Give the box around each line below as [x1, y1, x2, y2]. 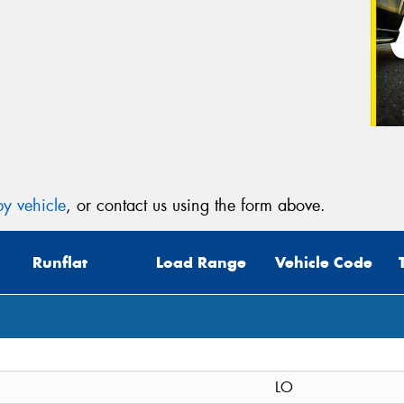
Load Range [156, 252, 246, 273]
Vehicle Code [275, 252, 372, 273]
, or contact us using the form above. [66, 194, 326, 216]
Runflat [32, 252, 87, 273]
